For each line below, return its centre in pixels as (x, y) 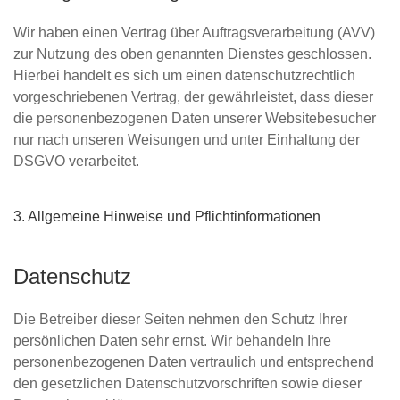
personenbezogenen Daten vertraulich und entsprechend (194, 362)
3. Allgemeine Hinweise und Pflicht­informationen (167, 217)
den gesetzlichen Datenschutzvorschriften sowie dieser (187, 383)
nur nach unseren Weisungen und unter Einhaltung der (187, 140)
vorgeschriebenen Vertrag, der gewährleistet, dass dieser (193, 97)
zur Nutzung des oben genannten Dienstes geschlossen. (192, 54)
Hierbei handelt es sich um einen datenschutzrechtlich (184, 75)
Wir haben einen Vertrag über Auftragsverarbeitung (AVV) (194, 33)
